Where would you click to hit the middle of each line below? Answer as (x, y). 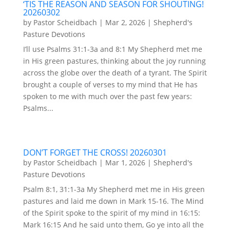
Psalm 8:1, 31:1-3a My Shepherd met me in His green (114, 189)
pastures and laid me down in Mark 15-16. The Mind (113, 201)
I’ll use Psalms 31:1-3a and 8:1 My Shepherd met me (112, 49)
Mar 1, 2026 (125, 162)
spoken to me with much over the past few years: (107, 96)
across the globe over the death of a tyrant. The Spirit (115, 72)
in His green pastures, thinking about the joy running (114, 61)
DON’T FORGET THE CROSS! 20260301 (95, 152)
